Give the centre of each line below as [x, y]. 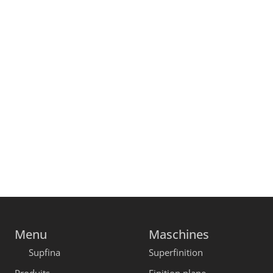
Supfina [43, 253]
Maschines [179, 235]
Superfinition [176, 253]
